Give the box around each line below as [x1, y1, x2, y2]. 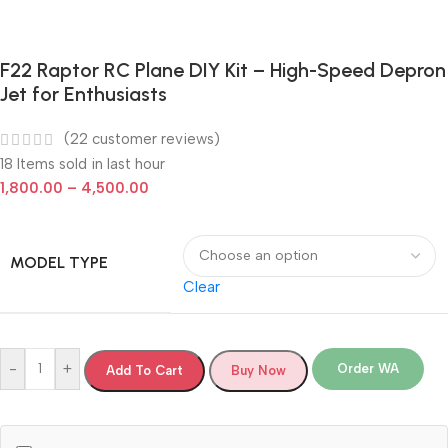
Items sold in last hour [17, 154, 165, 173]
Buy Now [231, 362, 286, 378]
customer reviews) [88, 130, 220, 149]
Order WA [337, 360, 399, 376]
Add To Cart [106, 362, 183, 378]
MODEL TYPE [10, 252, 108, 272]
